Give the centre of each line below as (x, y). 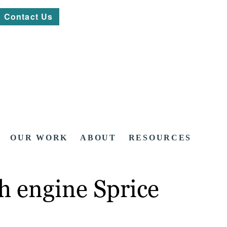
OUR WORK (39, 138)
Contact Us (29, 16)
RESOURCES (160, 138)
